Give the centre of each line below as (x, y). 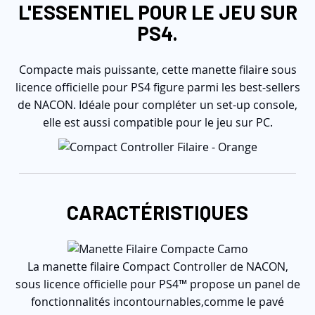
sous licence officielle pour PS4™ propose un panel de (157, 284)
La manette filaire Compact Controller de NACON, (157, 266)
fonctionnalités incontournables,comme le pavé (157, 302)
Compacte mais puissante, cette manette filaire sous (157, 70)
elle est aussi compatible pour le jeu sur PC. (157, 122)
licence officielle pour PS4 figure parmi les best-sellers (157, 87)
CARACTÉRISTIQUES (157, 212)
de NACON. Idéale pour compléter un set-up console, (157, 105)
